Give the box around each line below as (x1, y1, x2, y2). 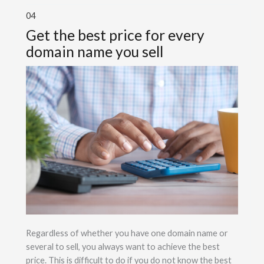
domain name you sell (25, 42, 163, 60)
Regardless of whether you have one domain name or (25, 228, 228, 239)
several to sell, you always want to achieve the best (25, 242, 220, 252)
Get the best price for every (25, 26, 204, 44)
